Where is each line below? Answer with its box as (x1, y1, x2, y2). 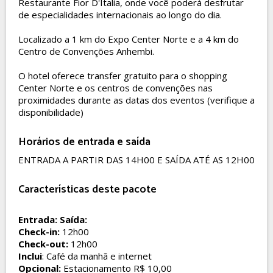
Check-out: (18, 238, 68, 250)
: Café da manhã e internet (42, 250, 152, 262)
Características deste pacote (18, 180, 157, 199)
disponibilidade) (18, 106, 83, 118)
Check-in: (18, 225, 60, 238)
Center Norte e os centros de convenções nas (18, 82, 213, 94)
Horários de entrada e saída (18, 133, 151, 151)
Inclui (18, 250, 42, 262)
